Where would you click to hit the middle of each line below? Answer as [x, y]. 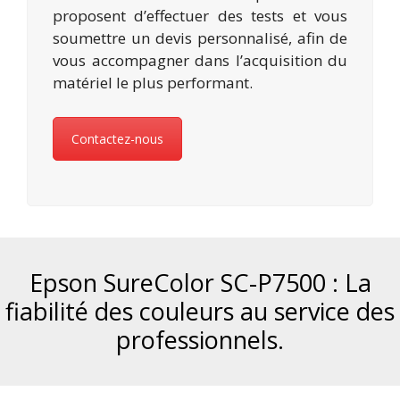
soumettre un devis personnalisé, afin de [200, 38]
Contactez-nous [117, 138]
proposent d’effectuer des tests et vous [200, 16]
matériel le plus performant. [153, 83]
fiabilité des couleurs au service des [200, 311]
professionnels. [200, 339]
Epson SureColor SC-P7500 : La [200, 282]
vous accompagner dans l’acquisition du [200, 61]
